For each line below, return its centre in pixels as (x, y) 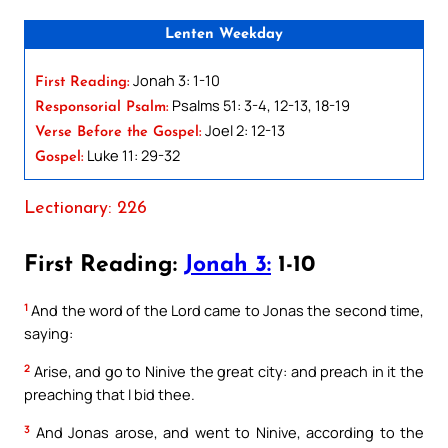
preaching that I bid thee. (109, 394)
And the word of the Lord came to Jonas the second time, (226, 310)
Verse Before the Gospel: (118, 132)
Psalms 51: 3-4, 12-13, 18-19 (259, 104)
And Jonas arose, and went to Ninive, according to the (227, 431)
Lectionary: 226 (85, 208)
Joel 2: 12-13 (243, 129)
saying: (48, 333)
